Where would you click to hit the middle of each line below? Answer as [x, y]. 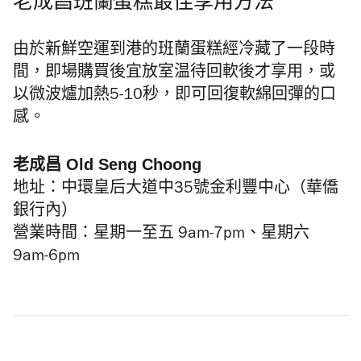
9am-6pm [46, 258]
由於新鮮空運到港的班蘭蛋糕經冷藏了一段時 [174, 52]
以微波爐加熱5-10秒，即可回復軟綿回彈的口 [174, 97]
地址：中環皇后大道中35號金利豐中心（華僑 [176, 190]
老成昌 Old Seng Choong [107, 164]
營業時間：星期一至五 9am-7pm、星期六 [161, 235]
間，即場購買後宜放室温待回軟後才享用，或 [174, 74]
